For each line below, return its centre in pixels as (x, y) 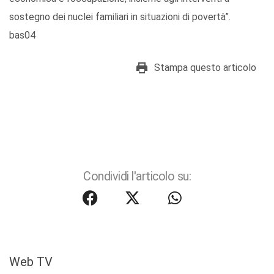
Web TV (31, 262)
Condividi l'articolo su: (137, 177)
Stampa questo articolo (205, 68)
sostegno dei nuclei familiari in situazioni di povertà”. (120, 17)
